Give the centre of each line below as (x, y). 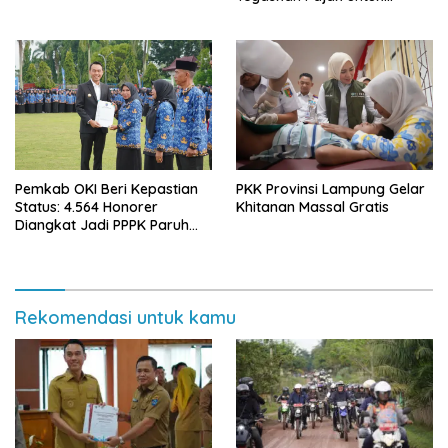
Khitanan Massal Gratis (312, 207)
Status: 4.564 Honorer (86, 207)
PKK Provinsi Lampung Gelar (330, 189)
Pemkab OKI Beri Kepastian (106, 189)
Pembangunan (284, 13)
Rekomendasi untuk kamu (125, 318)
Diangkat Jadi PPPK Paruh (102, 225)
